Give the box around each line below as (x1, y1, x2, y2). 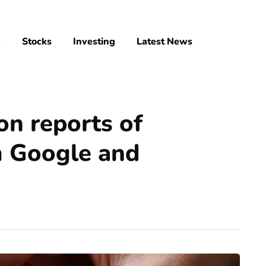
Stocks (22, 35, 52, 48)
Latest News (137, 35, 192, 48)
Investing (73, 35, 115, 48)
